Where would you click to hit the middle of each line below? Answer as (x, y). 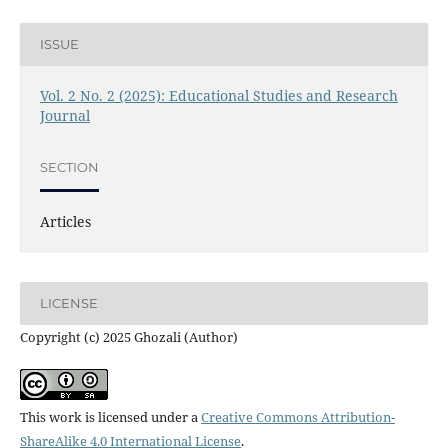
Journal (64, 115)
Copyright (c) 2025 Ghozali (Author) (128, 336)
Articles (65, 221)
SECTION (69, 167)
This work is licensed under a (110, 416)
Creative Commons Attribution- (297, 416)
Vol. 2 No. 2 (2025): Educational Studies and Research (218, 95)
